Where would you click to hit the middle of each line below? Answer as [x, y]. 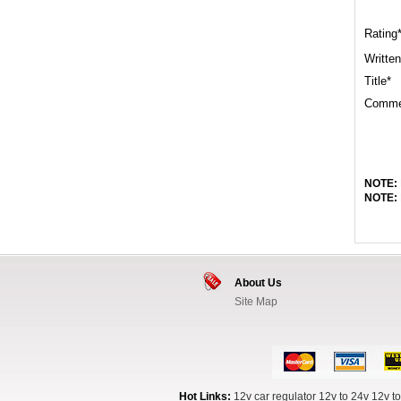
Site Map [256, 302]
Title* [378, 81]
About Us [258, 283]
